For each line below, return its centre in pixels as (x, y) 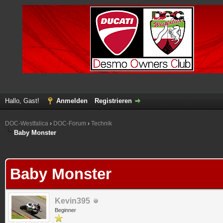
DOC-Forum (70, 123)
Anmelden (72, 101)
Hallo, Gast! (23, 101)
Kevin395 (72, 201)
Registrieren (113, 101)
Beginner (65, 210)
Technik (102, 123)
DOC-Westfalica (27, 123)
